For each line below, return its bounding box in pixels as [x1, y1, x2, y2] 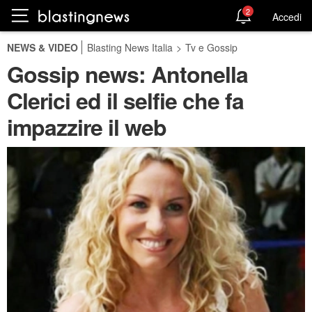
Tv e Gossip [185, 40, 237, 54]
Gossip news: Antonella [7, 58, 248, 90]
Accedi [272, 9, 302, 24]
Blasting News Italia [87, 40, 173, 54]
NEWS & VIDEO [7, 40, 78, 54]
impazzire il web [7, 111, 166, 143]
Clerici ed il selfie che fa [7, 84, 244, 116]
